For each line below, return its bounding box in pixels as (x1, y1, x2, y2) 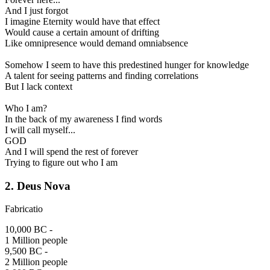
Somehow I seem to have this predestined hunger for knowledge (5, 60, 249, 71)
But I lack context (5, 81, 72, 92)
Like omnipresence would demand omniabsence (5, 38, 188, 49)
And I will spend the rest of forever (5, 146, 138, 157)
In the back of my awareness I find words (5, 114, 162, 125)
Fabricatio (5, 204, 43, 215)
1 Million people (5, 235, 67, 246)
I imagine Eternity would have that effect (5, 16, 160, 27)
